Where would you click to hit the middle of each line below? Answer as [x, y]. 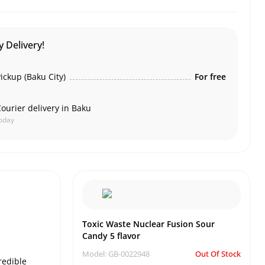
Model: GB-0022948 [116, 254]
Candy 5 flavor [111, 236]
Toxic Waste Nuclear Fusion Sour [148, 224]
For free [210, 77]
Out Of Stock [218, 254]
